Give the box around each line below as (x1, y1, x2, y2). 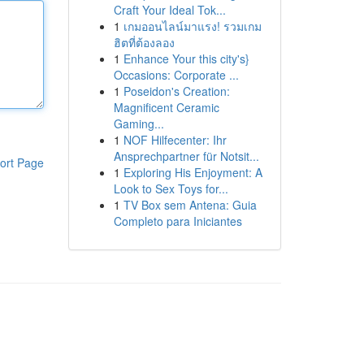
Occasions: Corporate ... (113, 67, 239, 83)
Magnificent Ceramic (113, 99, 219, 115)
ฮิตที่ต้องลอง (113, 34, 175, 50)
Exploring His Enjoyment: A (123, 164, 262, 180)
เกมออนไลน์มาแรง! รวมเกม (123, 18, 262, 34)
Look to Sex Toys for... (113, 180, 228, 197)
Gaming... (113, 115, 164, 132)
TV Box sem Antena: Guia (123, 197, 257, 213)
